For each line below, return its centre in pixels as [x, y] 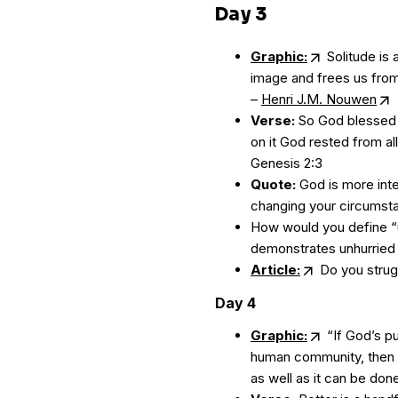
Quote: [273, 184]
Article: [275, 270]
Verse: [273, 120]
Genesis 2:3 [287, 163]
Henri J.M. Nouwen [319, 99]
